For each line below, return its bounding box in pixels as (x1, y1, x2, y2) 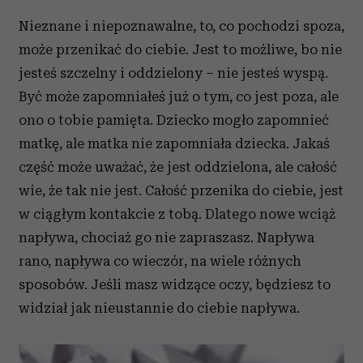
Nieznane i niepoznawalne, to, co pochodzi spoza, (19, 18, 344, 34)
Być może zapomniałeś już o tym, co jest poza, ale (19, 88, 339, 105)
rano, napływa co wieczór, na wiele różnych (19, 253, 301, 269)
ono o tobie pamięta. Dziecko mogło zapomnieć (19, 112, 329, 128)
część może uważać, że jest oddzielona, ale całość (19, 159, 337, 175)
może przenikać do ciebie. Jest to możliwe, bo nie (19, 41, 342, 58)
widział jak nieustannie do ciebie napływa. (19, 300, 300, 316)
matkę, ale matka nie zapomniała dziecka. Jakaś (19, 135, 330, 152)
